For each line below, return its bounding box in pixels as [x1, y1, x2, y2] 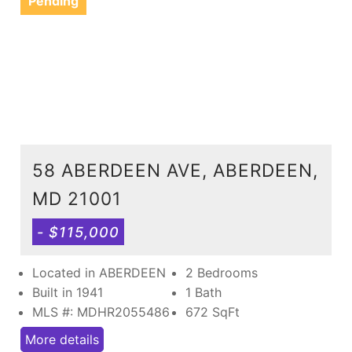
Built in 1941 [32, 284, 103, 300]
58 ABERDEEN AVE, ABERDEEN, [32, 159, 318, 181]
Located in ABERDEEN [32, 264, 166, 280]
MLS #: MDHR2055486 [32, 303, 170, 320]
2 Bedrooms [185, 264, 258, 280]
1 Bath [185, 284, 222, 300]
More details [25, 331, 99, 347]
